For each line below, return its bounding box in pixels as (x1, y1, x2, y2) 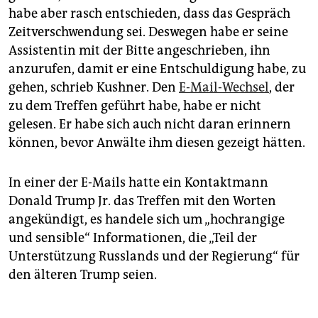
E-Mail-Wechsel (179, 79, 269, 95)
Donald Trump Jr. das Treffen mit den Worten (9, 192, 276, 209)
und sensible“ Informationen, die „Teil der (9, 229, 257, 246)
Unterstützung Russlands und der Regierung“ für (9, 248, 300, 264)
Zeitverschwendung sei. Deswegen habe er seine (9, 23, 288, 40)
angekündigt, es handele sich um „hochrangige (9, 211, 285, 227)
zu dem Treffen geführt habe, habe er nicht (9, 97, 261, 114)
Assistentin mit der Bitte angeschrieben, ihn (9, 42, 270, 58)
